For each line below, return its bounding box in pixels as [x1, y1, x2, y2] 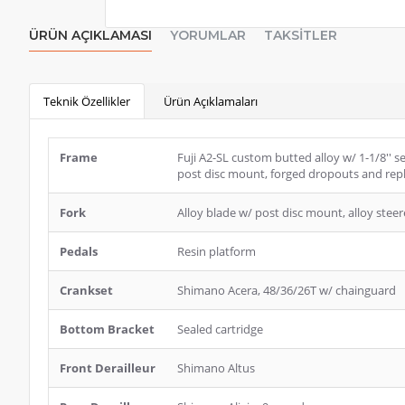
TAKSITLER [264, 27, 337, 43]
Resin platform [177, 243, 256, 259]
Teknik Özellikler [43, 93, 130, 109]
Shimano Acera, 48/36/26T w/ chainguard [177, 282, 396, 298]
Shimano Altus [177, 360, 255, 376]
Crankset [60, 282, 113, 298]
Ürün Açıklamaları [164, 93, 258, 109]
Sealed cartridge [177, 321, 263, 337]
